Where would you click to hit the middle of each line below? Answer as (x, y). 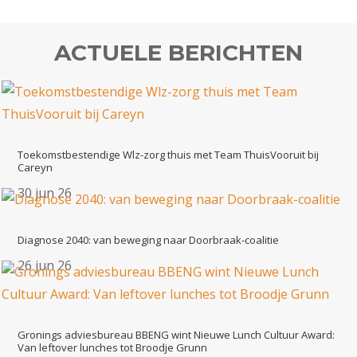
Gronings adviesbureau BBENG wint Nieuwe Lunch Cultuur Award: (177, 335)
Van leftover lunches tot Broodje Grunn (113, 348)
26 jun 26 (45, 266)
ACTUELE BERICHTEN (178, 53)
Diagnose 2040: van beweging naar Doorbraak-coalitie (149, 240)
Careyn (35, 168)
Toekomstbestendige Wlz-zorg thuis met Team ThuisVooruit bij (169, 155)
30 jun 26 (45, 193)
